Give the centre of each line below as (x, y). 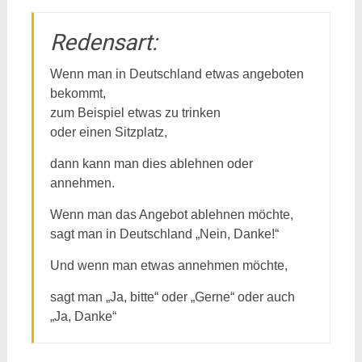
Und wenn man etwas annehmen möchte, (168, 265)
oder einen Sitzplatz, (108, 132)
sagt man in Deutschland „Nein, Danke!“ (164, 234)
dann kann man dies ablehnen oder (151, 164)
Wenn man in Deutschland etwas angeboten (177, 74)
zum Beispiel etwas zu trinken (135, 113)
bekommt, (78, 93)
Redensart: (103, 42)
